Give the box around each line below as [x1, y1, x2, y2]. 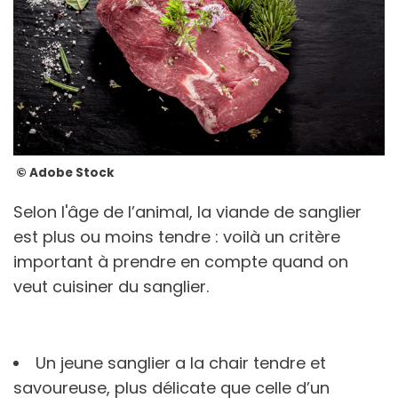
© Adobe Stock [13, 163, 115, 181]
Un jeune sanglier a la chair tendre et [36, 351, 326, 374]
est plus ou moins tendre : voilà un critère [13, 225, 340, 248]
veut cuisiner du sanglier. [13, 275, 209, 298]
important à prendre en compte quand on [13, 250, 348, 273]
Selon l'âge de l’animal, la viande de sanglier [13, 200, 362, 223]
